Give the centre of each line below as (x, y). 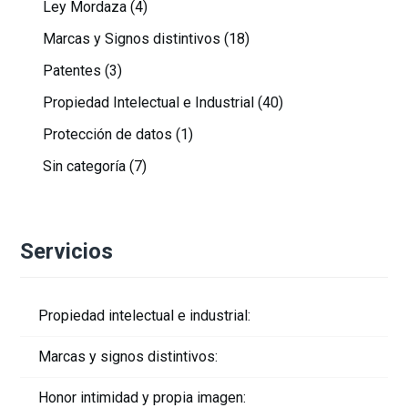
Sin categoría (85, 167)
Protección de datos (108, 135)
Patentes (72, 71)
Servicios (67, 252)
